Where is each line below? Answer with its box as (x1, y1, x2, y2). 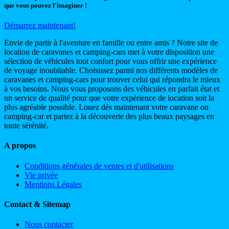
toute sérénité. (4, 121, 49, 130)
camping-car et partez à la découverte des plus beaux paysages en (4, 112, 214, 121)
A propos (4, 141, 36, 150)
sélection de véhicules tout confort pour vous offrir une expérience (4, 57, 217, 66)
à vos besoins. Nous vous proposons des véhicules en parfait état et (4, 84, 219, 94)
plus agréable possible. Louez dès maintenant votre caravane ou (4, 103, 209, 112)
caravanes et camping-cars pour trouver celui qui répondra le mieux (4, 75, 220, 84)
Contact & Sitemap (4, 199, 71, 209)
